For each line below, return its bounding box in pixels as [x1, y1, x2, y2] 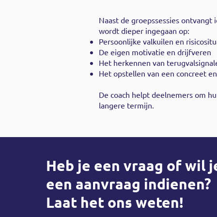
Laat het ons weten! [46, 193, 184, 211]
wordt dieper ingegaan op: [99, 26, 189, 35]
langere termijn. [99, 100, 154, 110]
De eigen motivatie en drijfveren [99, 47, 211, 57]
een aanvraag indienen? [46, 175, 212, 193]
